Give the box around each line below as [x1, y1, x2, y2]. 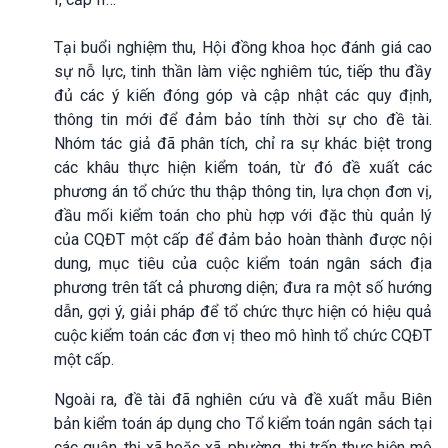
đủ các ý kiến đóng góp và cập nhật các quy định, [54, 85, 432, 105]
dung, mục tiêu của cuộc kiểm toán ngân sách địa [54, 253, 432, 273]
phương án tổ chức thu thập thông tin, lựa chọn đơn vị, [54, 181, 432, 201]
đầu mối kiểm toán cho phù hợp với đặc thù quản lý [54, 205, 432, 225]
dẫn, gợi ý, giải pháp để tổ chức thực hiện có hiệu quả [54, 301, 432, 321]
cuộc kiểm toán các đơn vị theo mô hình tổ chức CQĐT [54, 325, 432, 345]
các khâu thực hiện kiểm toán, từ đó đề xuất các [54, 157, 432, 177]
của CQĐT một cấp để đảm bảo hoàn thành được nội [54, 229, 432, 249]
